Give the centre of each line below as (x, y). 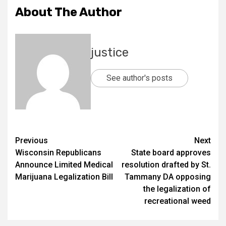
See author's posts (139, 78)
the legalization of (177, 189)
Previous (32, 141)
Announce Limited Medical (64, 165)
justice (110, 53)
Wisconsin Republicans (58, 153)
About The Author (69, 12)
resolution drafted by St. (166, 165)
